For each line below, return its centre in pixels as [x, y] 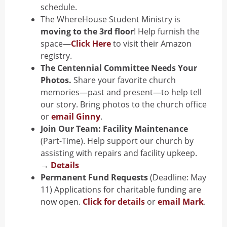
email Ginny [76, 117]
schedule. [59, 7]
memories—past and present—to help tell [121, 92]
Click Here [91, 44]
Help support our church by [140, 141]
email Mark [181, 202]
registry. [56, 56]
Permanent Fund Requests [94, 177]
